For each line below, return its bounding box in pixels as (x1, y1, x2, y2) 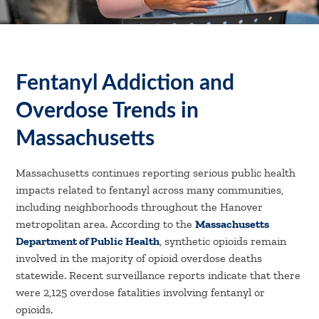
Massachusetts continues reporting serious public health (16, 166, 296, 179)
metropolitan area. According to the (16, 217, 196, 231)
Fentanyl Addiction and (16, 73, 235, 94)
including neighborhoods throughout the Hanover (16, 200, 263, 214)
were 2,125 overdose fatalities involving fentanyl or (16, 286, 266, 299)
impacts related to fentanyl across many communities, (16, 183, 284, 197)
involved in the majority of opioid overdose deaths (16, 251, 263, 265)
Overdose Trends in (16, 100, 199, 122)
